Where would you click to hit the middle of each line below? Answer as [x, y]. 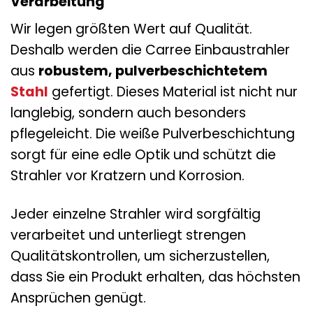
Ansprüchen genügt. [78, 298]
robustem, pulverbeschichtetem [153, 71]
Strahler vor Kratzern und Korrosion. [128, 176]
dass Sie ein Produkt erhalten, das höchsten [155, 277]
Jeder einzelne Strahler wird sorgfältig [136, 214]
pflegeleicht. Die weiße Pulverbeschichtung [153, 134]
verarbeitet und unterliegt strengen [128, 235]
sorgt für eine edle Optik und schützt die [143, 155]
